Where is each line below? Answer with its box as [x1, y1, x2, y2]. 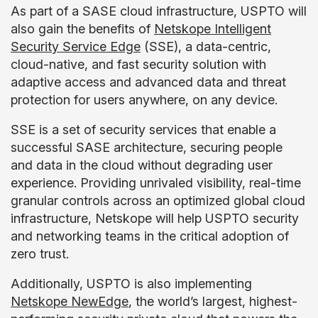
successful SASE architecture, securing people [11, 140, 283, 155]
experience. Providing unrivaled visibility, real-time [11, 175, 301, 190]
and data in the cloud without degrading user [11, 158, 273, 172]
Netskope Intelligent [154, 21, 271, 36]
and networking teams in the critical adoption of [11, 229, 289, 243]
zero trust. [11, 246, 69, 261]
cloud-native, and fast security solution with [11, 57, 266, 72]
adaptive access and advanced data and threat [11, 75, 286, 89]
